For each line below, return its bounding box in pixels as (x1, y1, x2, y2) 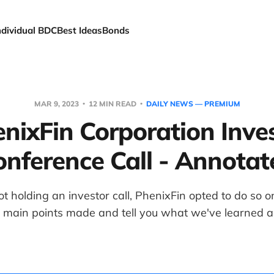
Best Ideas (57, 24, 103, 36)
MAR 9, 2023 (34, 99, 81, 108)
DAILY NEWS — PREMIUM (146, 99, 240, 108)
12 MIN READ (86, 99, 138, 108)
